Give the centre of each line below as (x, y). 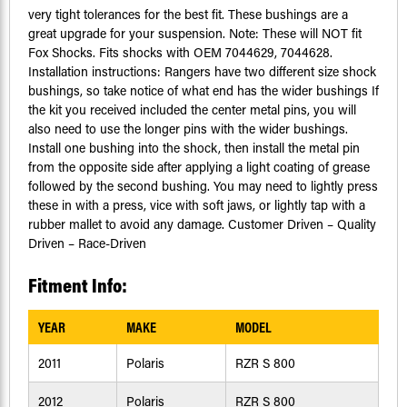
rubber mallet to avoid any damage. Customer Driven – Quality (202, 224)
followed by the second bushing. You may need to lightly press (203, 186)
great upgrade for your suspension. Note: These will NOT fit (195, 34)
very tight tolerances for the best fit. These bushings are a (188, 15)
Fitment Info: (78, 286)
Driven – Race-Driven (87, 243)
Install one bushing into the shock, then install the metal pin (194, 148)
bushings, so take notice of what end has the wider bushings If (203, 91)
